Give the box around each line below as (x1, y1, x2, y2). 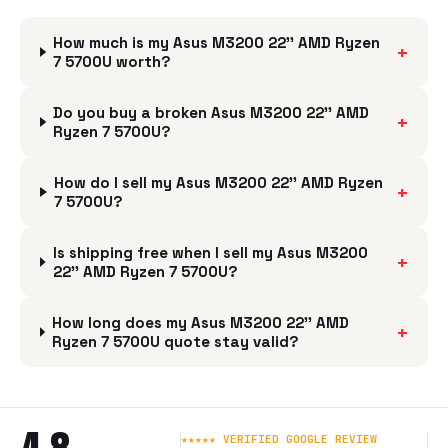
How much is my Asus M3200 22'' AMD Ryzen (53, 33, 381, 52)
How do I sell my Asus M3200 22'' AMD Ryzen (54, 173, 384, 192)
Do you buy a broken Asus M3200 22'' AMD (53, 103, 370, 122)
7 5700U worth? (53, 52, 172, 71)
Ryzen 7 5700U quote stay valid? (52, 332, 300, 351)
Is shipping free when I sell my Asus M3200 (52, 243, 368, 262)
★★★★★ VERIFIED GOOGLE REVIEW (181, 432, 377, 446)
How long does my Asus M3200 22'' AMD (52, 313, 350, 332)
